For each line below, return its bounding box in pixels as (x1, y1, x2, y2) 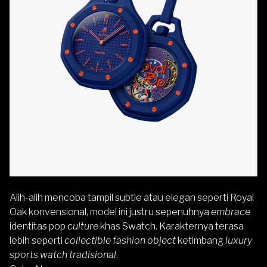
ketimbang (176, 235, 223, 247)
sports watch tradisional (10, 249, 116, 261)
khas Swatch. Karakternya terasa (98, 221, 244, 232)
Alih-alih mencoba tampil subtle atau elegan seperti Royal (10, 192, 254, 204)
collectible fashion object (64, 235, 176, 247)
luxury (223, 235, 252, 247)
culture (67, 221, 98, 232)
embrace (209, 206, 250, 218)
